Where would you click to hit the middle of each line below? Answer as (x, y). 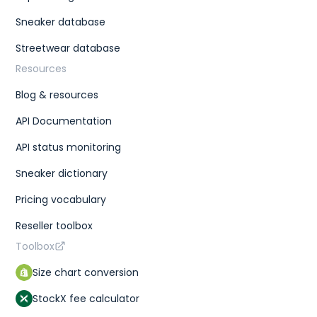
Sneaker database (61, 22)
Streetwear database (68, 48)
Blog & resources (57, 94)
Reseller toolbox (54, 225)
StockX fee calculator (86, 298)
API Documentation (64, 121)
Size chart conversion (86, 272)
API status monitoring (69, 147)
